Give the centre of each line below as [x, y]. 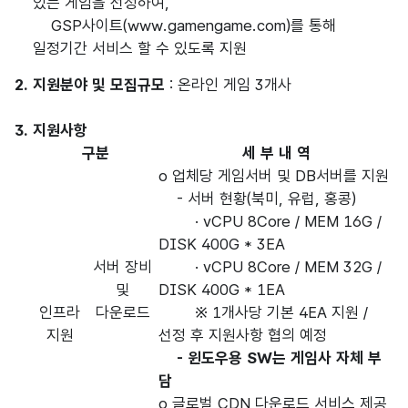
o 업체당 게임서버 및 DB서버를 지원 [274, 176]
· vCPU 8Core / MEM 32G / [270, 267]
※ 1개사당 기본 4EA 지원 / [263, 312]
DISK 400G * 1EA [222, 290]
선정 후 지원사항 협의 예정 [243, 335]
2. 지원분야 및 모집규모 [90, 85]
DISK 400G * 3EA [222, 244]
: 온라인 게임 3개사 [228, 85]
